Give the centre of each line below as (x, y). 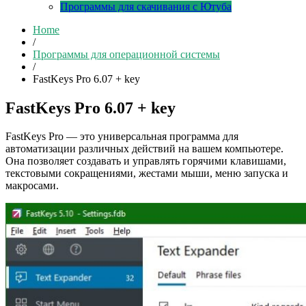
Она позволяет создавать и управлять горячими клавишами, (146, 161)
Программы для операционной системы (126, 54)
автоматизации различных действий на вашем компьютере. (144, 149)
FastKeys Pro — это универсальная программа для (122, 137)
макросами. (32, 186)
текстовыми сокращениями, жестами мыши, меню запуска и (147, 173)
